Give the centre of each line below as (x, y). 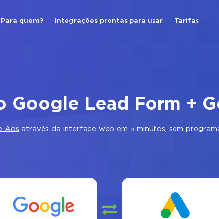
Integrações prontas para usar (109, 21)
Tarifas (187, 21)
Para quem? (22, 21)
